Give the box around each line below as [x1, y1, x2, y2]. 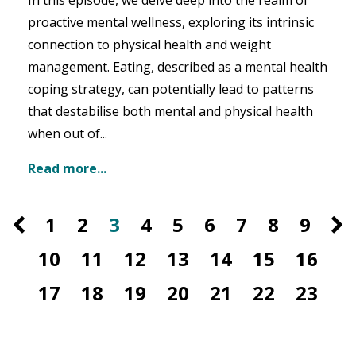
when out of [28, 125, 100, 143]
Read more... [28, 160, 106, 178]
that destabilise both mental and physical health [28, 103, 313, 121]
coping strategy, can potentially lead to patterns [28, 80, 314, 99]
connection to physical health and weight [28, 36, 271, 54]
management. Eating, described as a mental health [28, 58, 327, 76]
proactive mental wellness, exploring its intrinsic [28, 14, 314, 32]
